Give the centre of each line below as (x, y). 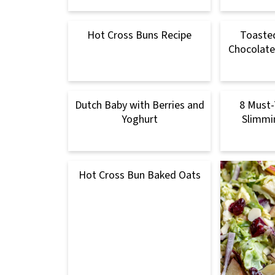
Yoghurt (139, 119)
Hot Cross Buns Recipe (139, 35)
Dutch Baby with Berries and (139, 105)
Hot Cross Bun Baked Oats (139, 175)
